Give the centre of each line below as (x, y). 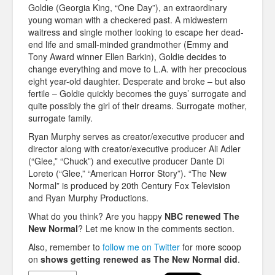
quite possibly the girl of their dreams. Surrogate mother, (137, 106)
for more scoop (211, 247)
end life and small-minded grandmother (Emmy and (128, 45)
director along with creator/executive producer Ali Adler (134, 149)
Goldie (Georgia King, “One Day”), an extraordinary (128, 8)
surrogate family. (60, 118)
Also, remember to (65, 247)
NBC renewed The (202, 216)
